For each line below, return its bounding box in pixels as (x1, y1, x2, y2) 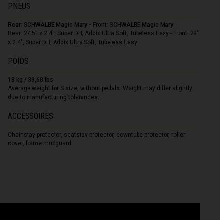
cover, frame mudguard (8, 139, 72, 147)
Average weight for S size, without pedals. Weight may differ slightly (8, 84, 192, 92)
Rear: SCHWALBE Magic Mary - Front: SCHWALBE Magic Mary (8, 21, 174, 28)
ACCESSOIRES (8, 111, 54, 121)
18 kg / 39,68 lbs (8, 76, 54, 83)
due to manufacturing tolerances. (8, 93, 100, 101)
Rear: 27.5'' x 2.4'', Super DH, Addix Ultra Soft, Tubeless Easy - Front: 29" (8, 29, 199, 37)
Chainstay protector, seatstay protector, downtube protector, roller (8, 131, 186, 138)
